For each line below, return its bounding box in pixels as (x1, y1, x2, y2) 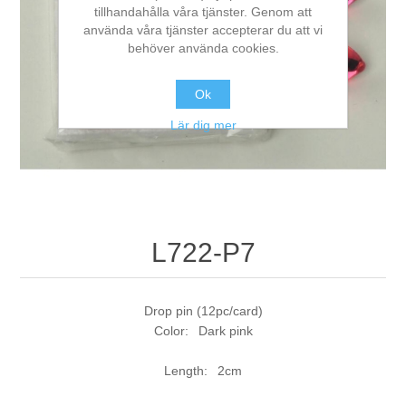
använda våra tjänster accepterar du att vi (83, 22, 323, 37)
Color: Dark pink (153, 324, 253, 339)
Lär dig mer (169, 117, 237, 132)
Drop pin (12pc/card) (143, 304, 263, 319)
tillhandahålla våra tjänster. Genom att (94, 4, 312, 19)
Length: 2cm (164, 363, 242, 379)
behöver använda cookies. (127, 40, 279, 55)
